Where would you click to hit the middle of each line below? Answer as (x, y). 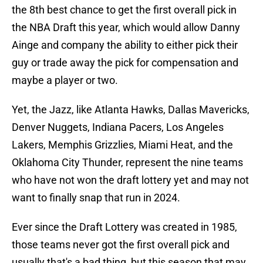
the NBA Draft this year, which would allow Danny (126, 28)
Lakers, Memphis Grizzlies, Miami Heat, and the (122, 145)
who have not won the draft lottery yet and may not (130, 180)
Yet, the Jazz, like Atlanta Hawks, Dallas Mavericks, (131, 110)
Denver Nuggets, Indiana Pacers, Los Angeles (118, 127)
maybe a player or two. (65, 80)
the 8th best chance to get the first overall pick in (124, 10)
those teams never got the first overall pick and (121, 245)
